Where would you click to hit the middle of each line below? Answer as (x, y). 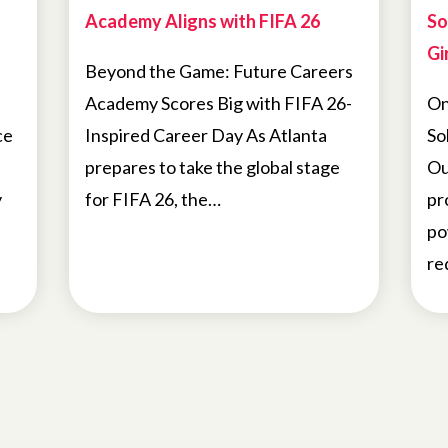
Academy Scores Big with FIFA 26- (219, 103)
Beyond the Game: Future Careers (219, 71)
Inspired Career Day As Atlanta (206, 135)
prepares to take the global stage (213, 167)
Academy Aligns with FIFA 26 (203, 21)
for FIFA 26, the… (153, 199)
